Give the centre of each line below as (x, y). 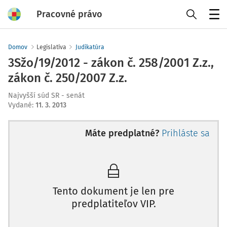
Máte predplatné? (122, 133)
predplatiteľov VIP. (113, 204)
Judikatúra (90, 47)
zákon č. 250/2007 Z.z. (68, 78)
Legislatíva (51, 47)
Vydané (20, 105)
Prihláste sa (186, 133)
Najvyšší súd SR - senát (46, 96)
